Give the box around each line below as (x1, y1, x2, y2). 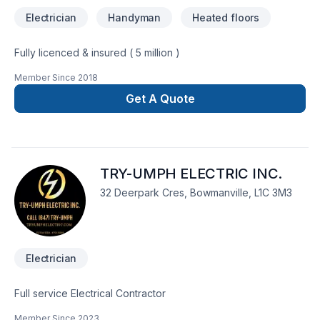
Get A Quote (125, 91, 195, 106)
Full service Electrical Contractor (14, 287, 169, 299)
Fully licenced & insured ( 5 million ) (14, 46, 180, 59)
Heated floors (192, 11, 260, 24)
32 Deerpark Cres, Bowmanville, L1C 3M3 (100, 186, 292, 199)
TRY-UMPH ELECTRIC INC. (100, 165, 283, 182)
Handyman (108, 11, 161, 24)
